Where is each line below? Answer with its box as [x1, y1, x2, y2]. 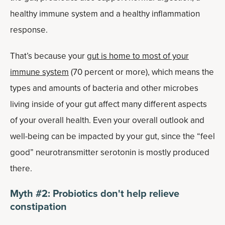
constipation [10, 199, 67, 214]
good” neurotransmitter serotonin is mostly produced [10, 146, 209, 159]
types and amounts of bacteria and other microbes [10, 82, 198, 94]
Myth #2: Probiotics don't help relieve [10, 186, 179, 201]
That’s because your [10, 50, 87, 62]
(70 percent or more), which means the [69, 66, 214, 78]
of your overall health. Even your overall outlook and [10, 114, 204, 127]
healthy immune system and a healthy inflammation [10, 8, 200, 20]
